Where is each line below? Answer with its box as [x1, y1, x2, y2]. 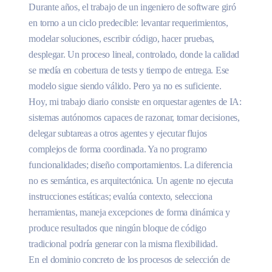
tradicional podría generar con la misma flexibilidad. [29, 238, 218, 249]
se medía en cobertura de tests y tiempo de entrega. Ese [29, 64, 229, 75]
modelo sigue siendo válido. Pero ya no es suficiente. [29, 80, 222, 91]
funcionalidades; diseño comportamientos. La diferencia [29, 159, 233, 170]
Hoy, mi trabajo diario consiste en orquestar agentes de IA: [29, 96, 242, 107]
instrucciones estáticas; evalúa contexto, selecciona [29, 191, 212, 202]
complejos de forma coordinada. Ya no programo [29, 143, 207, 154]
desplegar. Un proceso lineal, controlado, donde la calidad [29, 49, 240, 59]
